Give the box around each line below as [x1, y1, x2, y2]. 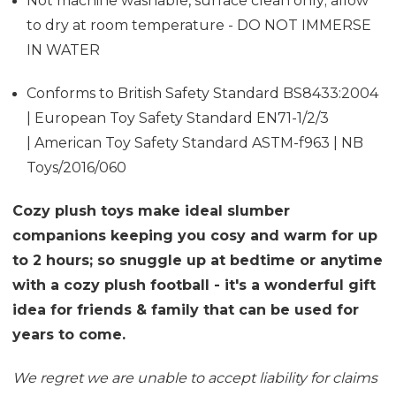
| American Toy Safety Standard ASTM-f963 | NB [27, 134, 364, 152]
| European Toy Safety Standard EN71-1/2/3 [27, 110, 330, 127]
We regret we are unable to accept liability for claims [12, 369, 377, 387]
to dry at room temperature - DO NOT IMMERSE [27, 17, 372, 34]
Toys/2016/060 [27, 159, 127, 177]
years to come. [12, 326, 130, 344]
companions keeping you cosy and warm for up [12, 227, 377, 245]
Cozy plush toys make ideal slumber [12, 202, 290, 220]
